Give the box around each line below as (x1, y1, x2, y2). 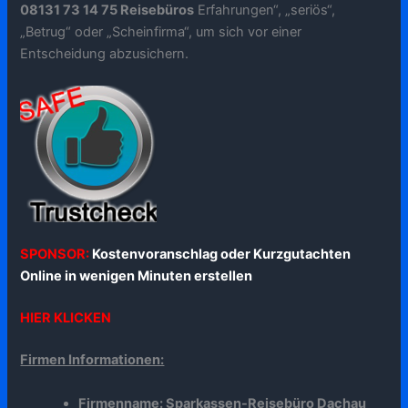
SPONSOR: (20, 246, 93, 263)
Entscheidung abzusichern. (20, 45, 189, 62)
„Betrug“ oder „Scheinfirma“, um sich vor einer (20, 23, 302, 40)
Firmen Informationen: (20, 352, 165, 369)
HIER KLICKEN (20, 310, 112, 327)
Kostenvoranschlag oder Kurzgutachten (92, 246, 352, 263)
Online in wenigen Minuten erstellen (20, 268, 253, 285)
